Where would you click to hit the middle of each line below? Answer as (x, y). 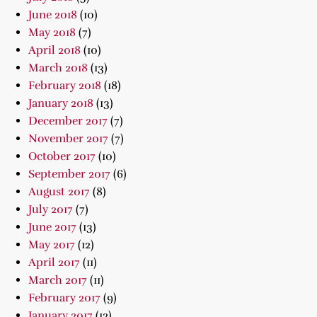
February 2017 (64, 298)
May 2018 (52, 33)
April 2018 (54, 50)
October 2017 (62, 156)
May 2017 (52, 245)
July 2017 (51, 209)
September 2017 (69, 174)
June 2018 (53, 15)
